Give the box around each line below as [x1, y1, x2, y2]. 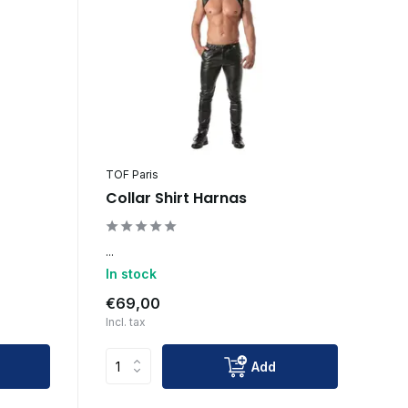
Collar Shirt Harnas [105, 187, 247, 209]
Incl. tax [105, 314, 146, 329]
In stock [105, 265, 157, 281]
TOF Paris [105, 167, 158, 181]
